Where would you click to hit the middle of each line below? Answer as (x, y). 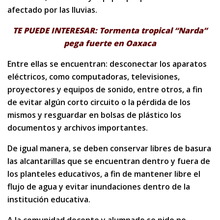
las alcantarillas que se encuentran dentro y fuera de (109, 161)
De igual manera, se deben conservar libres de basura (109, 149)
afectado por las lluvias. (52, 10)
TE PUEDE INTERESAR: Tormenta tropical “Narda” (110, 31)
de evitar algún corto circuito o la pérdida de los (99, 102)
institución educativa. (49, 200)
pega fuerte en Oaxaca (110, 43)
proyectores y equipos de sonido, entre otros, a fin (105, 90)
